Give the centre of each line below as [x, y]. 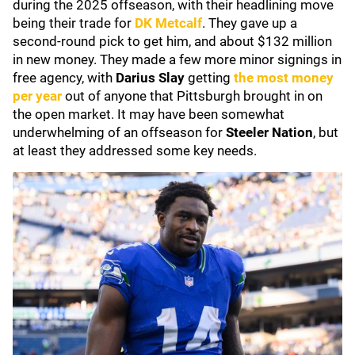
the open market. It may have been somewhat [149, 114]
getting [209, 78]
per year [37, 96]
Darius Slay [152, 78]
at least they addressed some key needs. [136, 151]
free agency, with [64, 78]
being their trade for [74, 23]
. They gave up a [250, 23]
